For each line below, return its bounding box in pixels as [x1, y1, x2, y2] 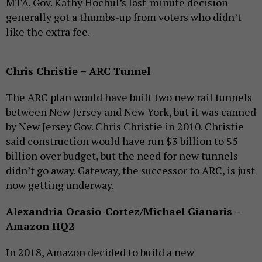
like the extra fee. [6, 24, 90, 39]
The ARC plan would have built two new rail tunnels [6, 89, 252, 104]
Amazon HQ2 [6, 218, 74, 233]
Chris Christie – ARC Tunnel [6, 63, 150, 78]
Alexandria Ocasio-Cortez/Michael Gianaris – [6, 204, 240, 218]
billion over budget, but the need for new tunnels [6, 148, 238, 163]
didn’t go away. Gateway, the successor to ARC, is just [6, 163, 255, 177]
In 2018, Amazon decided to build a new [6, 244, 194, 259]
